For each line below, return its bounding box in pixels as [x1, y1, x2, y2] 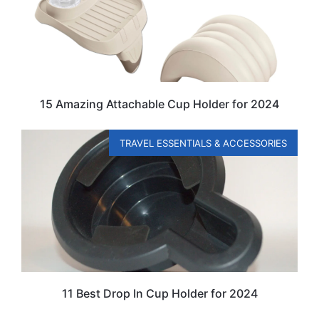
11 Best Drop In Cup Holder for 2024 [61, 286, 258, 301]
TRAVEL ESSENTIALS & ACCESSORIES [120, 137, 287, 149]
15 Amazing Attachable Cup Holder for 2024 [40, 96, 279, 111]
